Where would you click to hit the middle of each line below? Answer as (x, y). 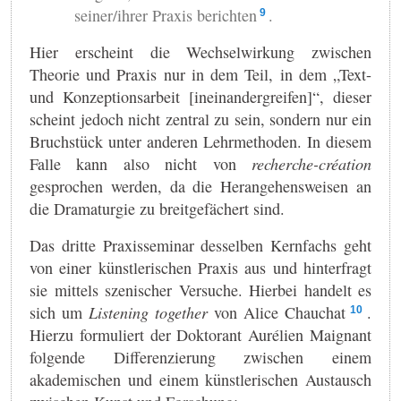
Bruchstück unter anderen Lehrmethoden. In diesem (200, 141)
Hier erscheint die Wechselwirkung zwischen (200, 51)
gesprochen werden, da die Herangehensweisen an (200, 186)
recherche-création (311, 163)
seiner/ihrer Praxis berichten (166, 15)
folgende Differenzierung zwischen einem (200, 357)
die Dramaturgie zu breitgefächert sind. (157, 208)
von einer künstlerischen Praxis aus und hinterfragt (200, 267)
